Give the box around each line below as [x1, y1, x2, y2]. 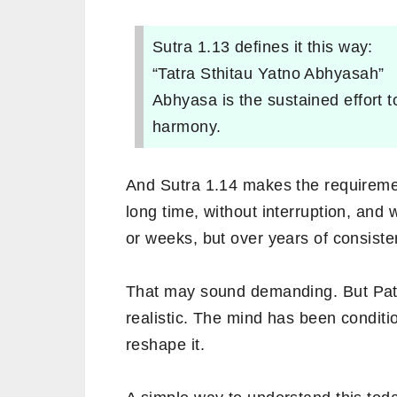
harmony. [152, 117, 222, 136]
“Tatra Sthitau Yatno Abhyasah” [152, 64, 385, 82]
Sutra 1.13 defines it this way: [152, 37, 373, 56]
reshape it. [126, 335, 205, 354]
